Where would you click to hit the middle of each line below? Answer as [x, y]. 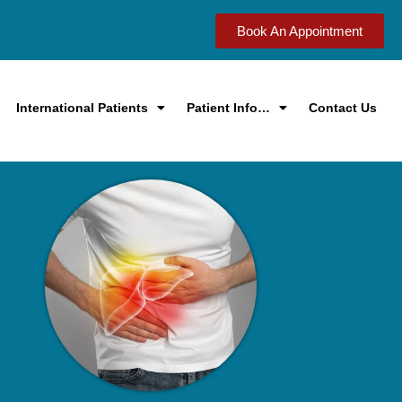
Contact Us [342, 108]
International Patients [82, 108]
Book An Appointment [300, 31]
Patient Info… [228, 108]
